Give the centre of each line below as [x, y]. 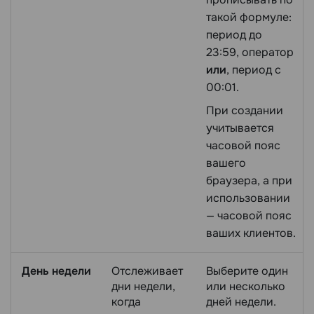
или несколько [246, 286]
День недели [56, 271]
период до [234, 34]
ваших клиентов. [251, 233]
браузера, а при [249, 180]
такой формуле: [249, 17]
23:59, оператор [250, 52]
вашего [226, 163]
